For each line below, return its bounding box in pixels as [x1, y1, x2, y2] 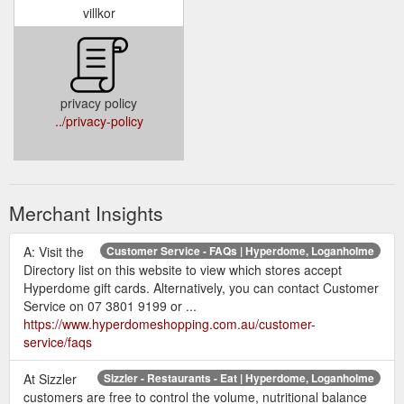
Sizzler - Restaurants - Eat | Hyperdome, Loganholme [104, 370, 374, 387]
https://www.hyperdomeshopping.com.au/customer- [23, 315, 316, 334]
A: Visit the [23, 243, 84, 262]
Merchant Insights [9, 199, 163, 227]
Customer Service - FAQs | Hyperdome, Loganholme [106, 243, 374, 260]
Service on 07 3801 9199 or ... [23, 297, 197, 316]
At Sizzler [23, 370, 77, 389]
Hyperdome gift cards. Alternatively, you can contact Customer [23, 279, 379, 298]
